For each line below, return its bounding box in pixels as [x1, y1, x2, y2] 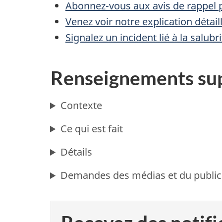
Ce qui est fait [60, 122, 123, 136]
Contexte [60, 99, 103, 112]
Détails [60, 145, 93, 159]
